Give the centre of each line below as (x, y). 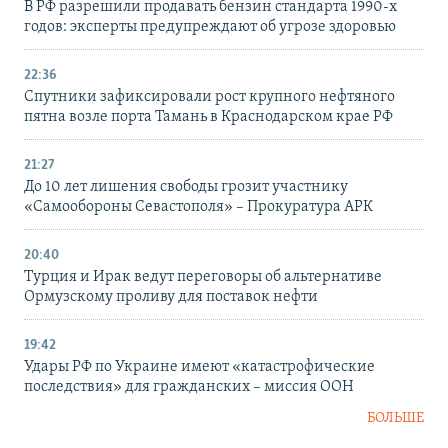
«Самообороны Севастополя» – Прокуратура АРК (198, 207)
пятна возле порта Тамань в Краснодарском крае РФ (208, 117)
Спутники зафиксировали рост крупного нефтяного (209, 97)
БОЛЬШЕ (395, 419)
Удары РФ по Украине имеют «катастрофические (199, 367)
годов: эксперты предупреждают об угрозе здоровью (210, 27)
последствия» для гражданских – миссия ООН (189, 387)
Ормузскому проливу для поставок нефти (171, 297)
